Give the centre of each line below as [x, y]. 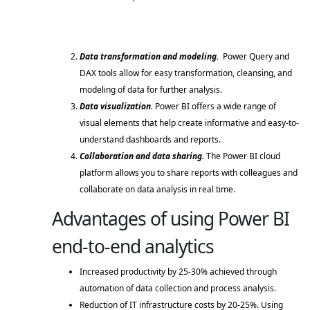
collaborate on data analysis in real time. [158, 190]
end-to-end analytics [135, 247]
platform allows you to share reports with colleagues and [189, 173]
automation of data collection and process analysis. [179, 289]
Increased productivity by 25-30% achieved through [178, 272]
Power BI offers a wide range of [216, 107]
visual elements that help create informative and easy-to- [189, 123]
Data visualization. [117, 107]
